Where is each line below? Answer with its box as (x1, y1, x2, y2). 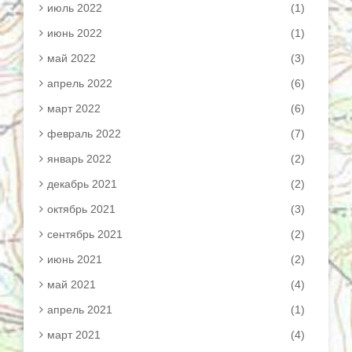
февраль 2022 (47, 127, 121, 140)
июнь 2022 (47, 27, 102, 39)
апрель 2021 (47, 303, 112, 316)
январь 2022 (47, 152, 112, 165)
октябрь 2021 (47, 203, 115, 215)
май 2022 (47, 52, 96, 64)
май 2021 (47, 278, 96, 291)
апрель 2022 (47, 77, 112, 90)
